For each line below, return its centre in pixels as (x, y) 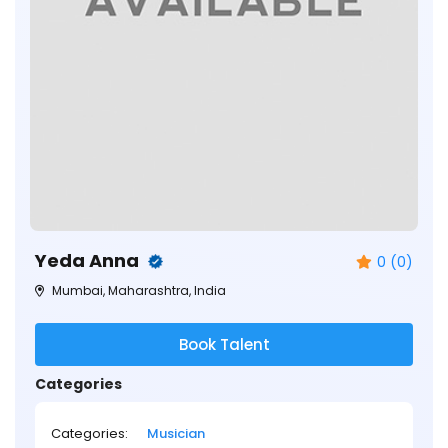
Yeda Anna (89, 260)
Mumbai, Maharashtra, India (137, 290)
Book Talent (224, 344)
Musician (176, 433)
